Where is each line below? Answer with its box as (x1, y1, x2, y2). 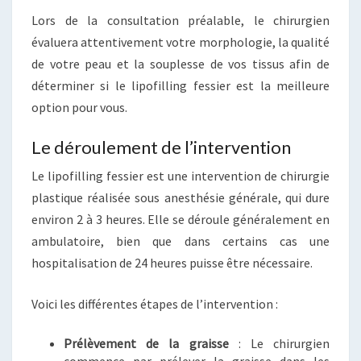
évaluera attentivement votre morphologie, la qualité (31, 33, 330, 50)
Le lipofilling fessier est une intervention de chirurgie (31, 167, 330, 184)
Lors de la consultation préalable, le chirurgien (31, 11, 330, 28)
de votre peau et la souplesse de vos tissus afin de (31, 55, 330, 72)
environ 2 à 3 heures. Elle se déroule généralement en (31, 210, 330, 227)
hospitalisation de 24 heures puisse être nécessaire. (31, 254, 313, 271)
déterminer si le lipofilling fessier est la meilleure (31, 77, 330, 93)
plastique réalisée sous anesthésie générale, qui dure (31, 189, 330, 205)
